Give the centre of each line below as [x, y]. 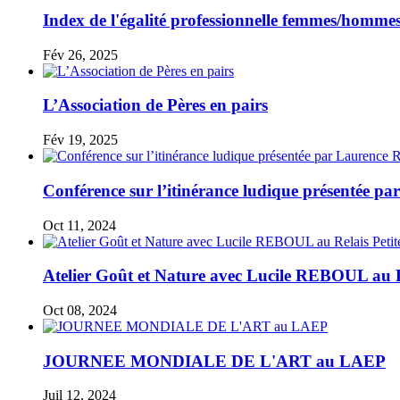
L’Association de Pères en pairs [155, 105]
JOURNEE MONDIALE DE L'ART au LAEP [214, 361]
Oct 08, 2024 [80, 310]
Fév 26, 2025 [80, 54]
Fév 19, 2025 [80, 140]
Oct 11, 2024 [79, 225]
